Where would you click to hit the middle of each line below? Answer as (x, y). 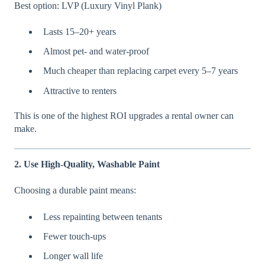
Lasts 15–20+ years (80, 32)
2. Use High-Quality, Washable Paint (87, 164)
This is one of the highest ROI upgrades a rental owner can (124, 115)
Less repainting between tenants (103, 216)
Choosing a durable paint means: (75, 190)
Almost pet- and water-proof (96, 51)
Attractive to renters (80, 91)
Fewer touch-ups (75, 236)
